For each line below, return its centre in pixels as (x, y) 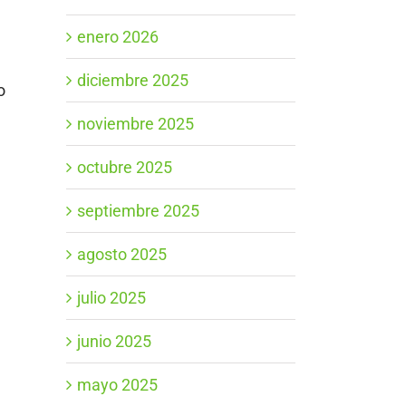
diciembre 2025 (133, 80)
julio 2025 (111, 297)
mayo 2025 (117, 384)
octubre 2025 (125, 167)
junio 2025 (114, 341)
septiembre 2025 (138, 210)
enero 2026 (118, 36)
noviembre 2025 (135, 123)
